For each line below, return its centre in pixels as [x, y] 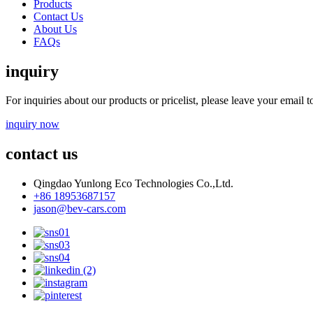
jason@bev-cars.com [80, 209]
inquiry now [32, 124]
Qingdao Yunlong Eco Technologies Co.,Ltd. [133, 184]
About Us [55, 29]
